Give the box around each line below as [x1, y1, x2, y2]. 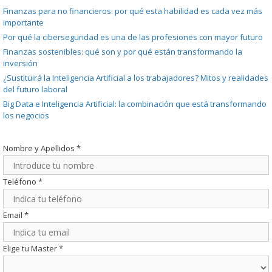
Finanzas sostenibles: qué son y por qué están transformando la [3, 46, 242, 58]
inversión [3, 58, 38, 69]
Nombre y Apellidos [3, 143, 76, 154]
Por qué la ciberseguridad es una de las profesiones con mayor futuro [3, 32, 263, 43]
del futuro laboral [3, 84, 67, 95]
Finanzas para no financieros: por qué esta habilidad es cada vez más [3, 5, 262, 17]
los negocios [3, 110, 49, 121]
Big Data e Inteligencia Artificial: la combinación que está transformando [3, 98, 267, 110]
